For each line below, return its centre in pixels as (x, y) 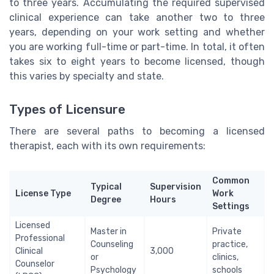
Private (227, 231)
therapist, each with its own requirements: (107, 146)
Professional (40, 238)
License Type (43, 193)
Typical (106, 187)
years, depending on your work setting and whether (137, 32)
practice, (230, 244)
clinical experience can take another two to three (137, 18)
